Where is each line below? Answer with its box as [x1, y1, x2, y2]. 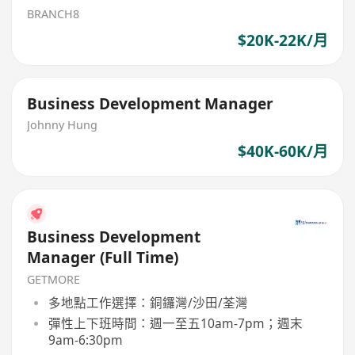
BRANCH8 [27, 6, 80, 22]
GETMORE [27, 272, 81, 288]
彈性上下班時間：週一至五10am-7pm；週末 [48, 314, 303, 332]
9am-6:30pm [48, 330, 123, 349]
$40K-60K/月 [237, 141, 328, 162]
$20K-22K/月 [237, 29, 328, 51]
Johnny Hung [27, 117, 98, 133]
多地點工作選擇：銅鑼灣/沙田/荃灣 [48, 293, 248, 311]
